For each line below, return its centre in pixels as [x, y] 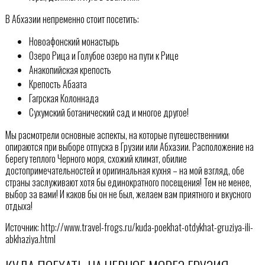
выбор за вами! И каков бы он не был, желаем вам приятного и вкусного [128, 194]
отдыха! [19, 206]
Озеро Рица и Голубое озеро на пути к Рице [104, 56]
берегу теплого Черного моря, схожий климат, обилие [96, 159]
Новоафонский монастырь [74, 42]
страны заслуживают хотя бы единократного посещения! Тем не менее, [128, 182]
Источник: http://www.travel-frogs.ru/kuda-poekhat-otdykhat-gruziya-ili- [129, 227]
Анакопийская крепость [70, 70]
